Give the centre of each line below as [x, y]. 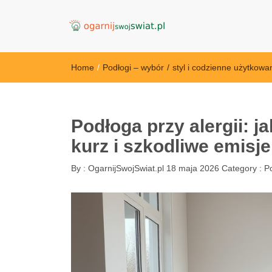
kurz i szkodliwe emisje [171, 146]
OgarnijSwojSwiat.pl [125, 168]
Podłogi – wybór [133, 67]
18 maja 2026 [193, 168]
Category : [243, 168]
